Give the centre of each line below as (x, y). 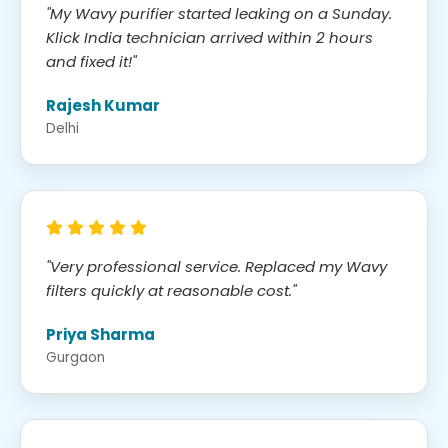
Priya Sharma (100, 334)
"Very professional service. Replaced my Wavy (216, 266)
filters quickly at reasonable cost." (171, 290)
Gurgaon (75, 357)
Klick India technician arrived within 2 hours (209, 37)
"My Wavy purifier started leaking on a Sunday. (219, 13)
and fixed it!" (91, 61)
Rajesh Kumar (103, 105)
